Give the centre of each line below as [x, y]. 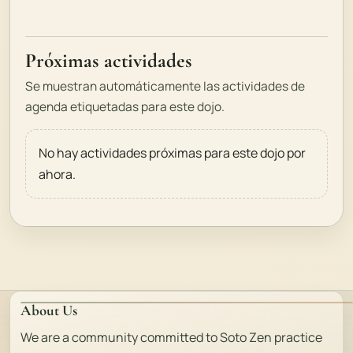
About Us [49, 310]
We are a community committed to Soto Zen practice [172, 338]
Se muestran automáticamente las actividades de [165, 86]
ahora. [58, 175]
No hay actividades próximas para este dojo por [173, 153]
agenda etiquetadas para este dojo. [125, 107]
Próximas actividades [109, 60]
